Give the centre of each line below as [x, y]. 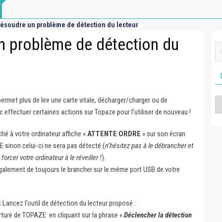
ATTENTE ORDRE [114, 134]
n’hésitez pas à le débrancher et [149, 146]
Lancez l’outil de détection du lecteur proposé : [68, 203]
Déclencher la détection [158, 215]
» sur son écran [163, 134]
